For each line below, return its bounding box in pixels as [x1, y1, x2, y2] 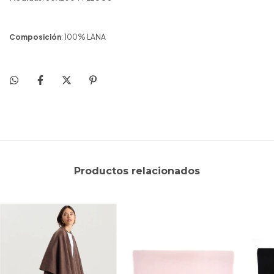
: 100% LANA [61, 32, 106, 42]
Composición [9, 32, 61, 42]
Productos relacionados [74, 165, 200, 177]
